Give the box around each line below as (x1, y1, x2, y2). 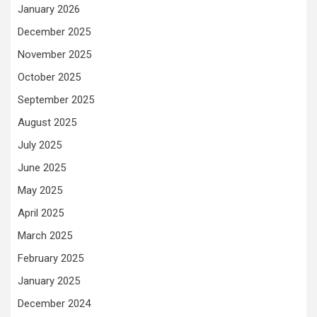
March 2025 (18, 229, 72, 242)
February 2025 (18, 252, 83, 265)
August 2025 (18, 116, 76, 129)
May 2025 (18, 184, 62, 197)
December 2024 (18, 297, 91, 310)
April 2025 (18, 207, 64, 219)
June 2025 (18, 161, 66, 174)
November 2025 (18, 48, 91, 61)
